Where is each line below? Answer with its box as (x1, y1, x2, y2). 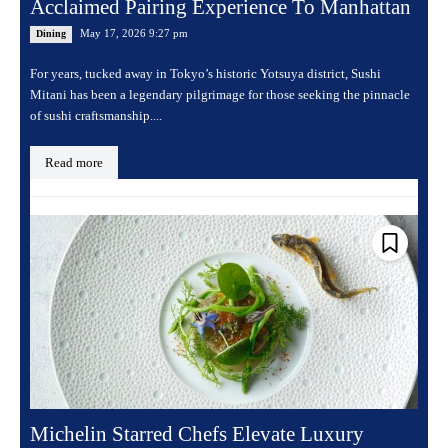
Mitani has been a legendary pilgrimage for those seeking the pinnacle (30, 87, 410, 103)
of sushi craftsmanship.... (30, 108, 162, 124)
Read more (45, 155, 103, 171)
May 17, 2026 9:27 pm (80, 27, 188, 40)
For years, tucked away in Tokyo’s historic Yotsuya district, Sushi (30, 66, 381, 82)
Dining (36, 28, 66, 40)
